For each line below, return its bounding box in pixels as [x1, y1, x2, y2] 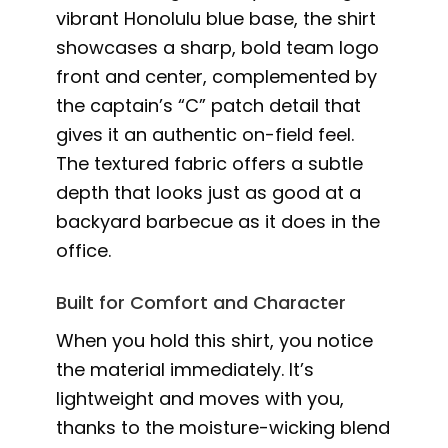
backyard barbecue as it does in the [56, 208, 381, 234]
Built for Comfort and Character [56, 289, 347, 315]
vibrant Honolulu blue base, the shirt [56, 5, 377, 31]
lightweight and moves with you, [56, 385, 345, 411]
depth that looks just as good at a [56, 179, 362, 205]
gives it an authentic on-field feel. [56, 121, 355, 147]
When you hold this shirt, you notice [56, 327, 374, 353]
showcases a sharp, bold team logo [56, 34, 380, 60]
